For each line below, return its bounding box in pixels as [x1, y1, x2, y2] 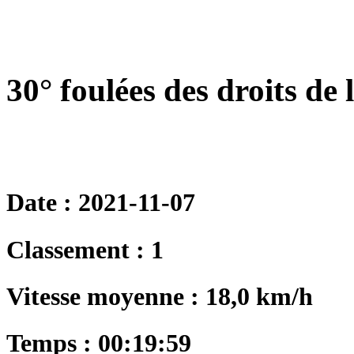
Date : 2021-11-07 [6, 188, 195, 217]
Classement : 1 [6, 235, 164, 264]
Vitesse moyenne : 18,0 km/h [6, 281, 313, 311]
